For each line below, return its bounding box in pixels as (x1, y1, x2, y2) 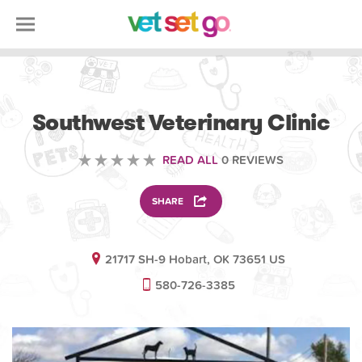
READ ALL (162, 153, 218, 167)
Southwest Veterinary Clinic (32, 107, 330, 138)
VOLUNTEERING (148, 89, 214, 99)
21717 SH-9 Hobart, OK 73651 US (105, 252, 286, 267)
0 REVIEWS (218, 153, 284, 167)
